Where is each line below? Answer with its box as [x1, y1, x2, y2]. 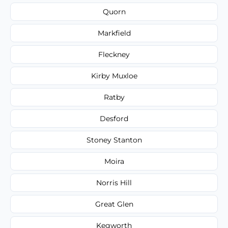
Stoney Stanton [86, 135, 142, 145]
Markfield [97, 28, 131, 38]
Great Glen [95, 199, 133, 209]
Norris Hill [96, 178, 132, 187]
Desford [100, 113, 128, 123]
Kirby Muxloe [91, 71, 137, 80]
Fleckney [98, 49, 130, 59]
